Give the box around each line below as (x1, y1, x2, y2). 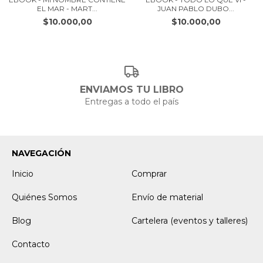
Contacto (12, 238, 50, 249)
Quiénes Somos (12, 191, 77, 203)
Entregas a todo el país (85, 96, 178, 107)
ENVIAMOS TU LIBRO (79, 83, 184, 95)
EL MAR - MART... (37, 4, 97, 13)
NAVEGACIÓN (12, 147, 71, 159)
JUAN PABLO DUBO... (157, 4, 234, 13)
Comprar (131, 168, 167, 179)
